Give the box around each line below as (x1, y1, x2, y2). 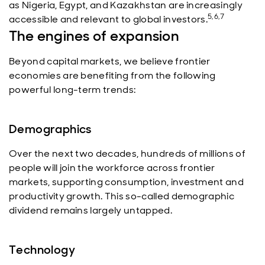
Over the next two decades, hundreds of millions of (9, 147, 246, 160)
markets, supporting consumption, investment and (9, 176, 244, 188)
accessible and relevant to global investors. (9, 13, 208, 25)
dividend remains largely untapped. (9, 204, 172, 216)
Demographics (9, 121, 92, 137)
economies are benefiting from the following (9, 69, 216, 82)
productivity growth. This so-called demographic (9, 190, 235, 202)
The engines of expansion (9, 27, 179, 45)
